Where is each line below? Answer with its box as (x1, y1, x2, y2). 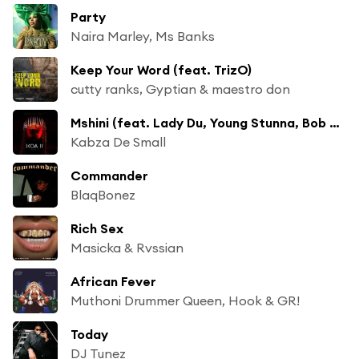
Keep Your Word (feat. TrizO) (71, 61, 252, 78)
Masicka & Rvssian (71, 239, 184, 256)
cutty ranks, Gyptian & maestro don (71, 80, 290, 97)
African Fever (71, 272, 156, 289)
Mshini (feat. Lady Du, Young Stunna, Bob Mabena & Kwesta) (329, 114, 340, 131)
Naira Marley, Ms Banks (71, 27, 215, 44)
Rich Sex (71, 220, 123, 236)
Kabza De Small (71, 133, 166, 150)
